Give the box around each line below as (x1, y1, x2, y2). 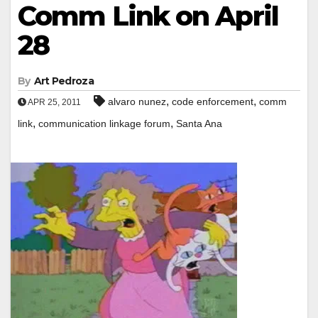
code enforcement (172, 95, 253, 107)
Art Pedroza (33, 74, 94, 87)
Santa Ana (176, 117, 222, 129)
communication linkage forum (38, 117, 170, 129)
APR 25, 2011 (26, 97, 81, 107)
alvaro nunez (108, 95, 166, 107)
